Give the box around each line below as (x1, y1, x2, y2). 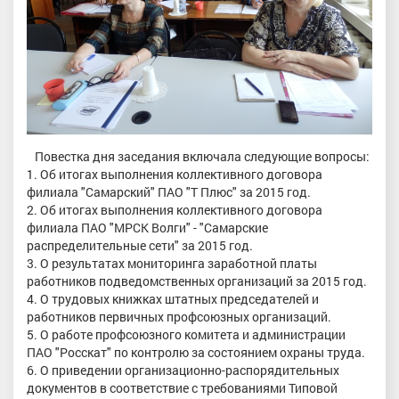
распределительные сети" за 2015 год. (27, 236, 253, 254)
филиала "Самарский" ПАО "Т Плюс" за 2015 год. (27, 183, 311, 200)
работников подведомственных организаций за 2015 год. (27, 272, 367, 289)
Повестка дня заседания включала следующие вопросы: (27, 147, 370, 165)
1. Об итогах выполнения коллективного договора (27, 165, 322, 183)
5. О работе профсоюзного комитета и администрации (27, 325, 346, 343)
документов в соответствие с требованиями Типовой (27, 379, 338, 396)
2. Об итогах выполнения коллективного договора (27, 200, 322, 218)
